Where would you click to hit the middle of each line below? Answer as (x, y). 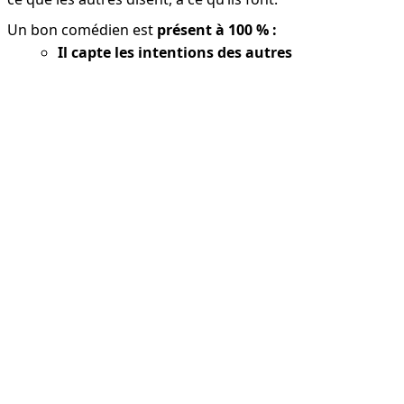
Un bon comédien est (82, 30)
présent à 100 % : (217, 30)
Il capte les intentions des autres (175, 53)
